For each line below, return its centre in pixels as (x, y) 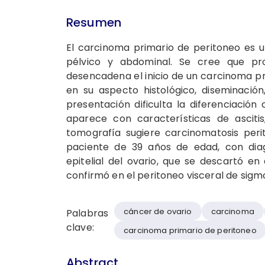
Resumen (94, 23)
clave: (80, 228)
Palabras (88, 214)
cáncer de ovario (158, 211)
